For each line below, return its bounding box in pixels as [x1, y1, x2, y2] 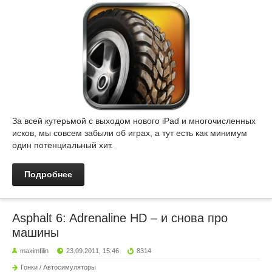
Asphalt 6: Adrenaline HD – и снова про [12, 211, 228, 225]
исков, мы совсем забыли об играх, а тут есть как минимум [12, 127, 247, 138]
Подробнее [24, 169, 72, 179]
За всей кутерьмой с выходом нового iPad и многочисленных [12, 115, 256, 126]
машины [12, 225, 59, 239]
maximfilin [20, 246, 49, 254]
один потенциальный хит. [12, 140, 113, 150]
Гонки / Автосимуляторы [21, 263, 96, 271]
